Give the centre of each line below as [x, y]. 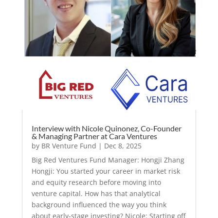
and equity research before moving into [96, 182]
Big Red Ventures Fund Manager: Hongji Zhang [108, 160]
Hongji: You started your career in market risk [106, 171]
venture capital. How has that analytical [96, 194]
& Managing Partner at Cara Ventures [94, 136]
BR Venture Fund [69, 146]
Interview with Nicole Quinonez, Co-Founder [106, 128]
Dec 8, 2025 [123, 146]
